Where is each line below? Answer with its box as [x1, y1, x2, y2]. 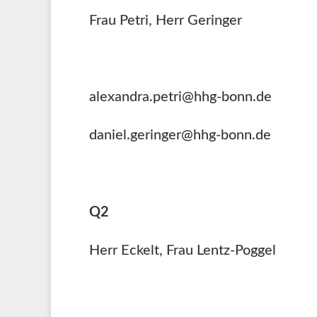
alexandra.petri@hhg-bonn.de [89, 89, 272, 104]
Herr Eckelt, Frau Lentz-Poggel [89, 243, 276, 258]
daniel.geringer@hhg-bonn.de [89, 127, 271, 142]
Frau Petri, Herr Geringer [89, 13, 242, 28]
